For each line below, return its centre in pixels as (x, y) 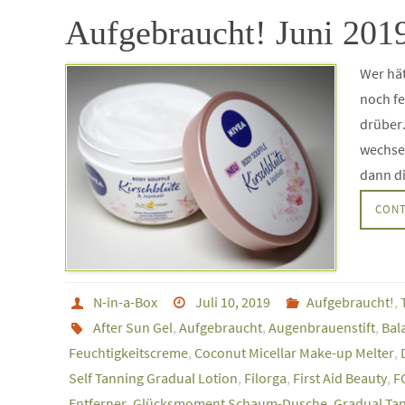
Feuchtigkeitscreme (128, 352)
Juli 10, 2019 (233, 301)
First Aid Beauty (340, 377)
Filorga (265, 377)
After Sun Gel (132, 327)
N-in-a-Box (125, 301)
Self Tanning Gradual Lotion (153, 377)
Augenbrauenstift (321, 327)
